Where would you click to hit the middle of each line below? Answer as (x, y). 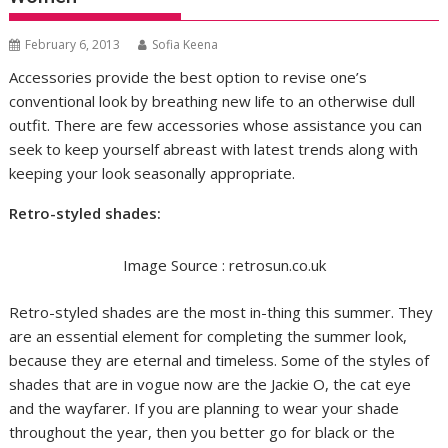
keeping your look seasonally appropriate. (152, 173)
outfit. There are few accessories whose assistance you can (216, 125)
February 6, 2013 (73, 45)
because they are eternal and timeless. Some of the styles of (219, 359)
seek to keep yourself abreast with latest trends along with (214, 149)
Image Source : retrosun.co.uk (224, 265)
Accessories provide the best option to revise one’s (188, 77)
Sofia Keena (185, 45)
